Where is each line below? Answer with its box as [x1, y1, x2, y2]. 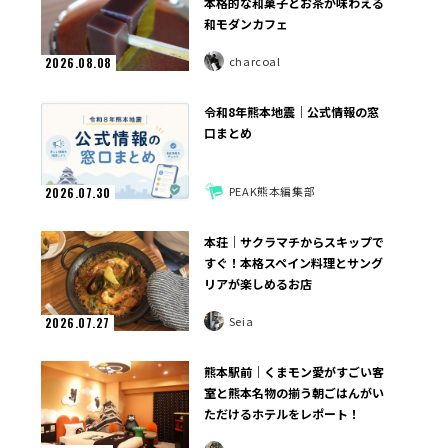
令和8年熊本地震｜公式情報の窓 [204, 103, 380, 121]
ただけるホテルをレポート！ [204, 405, 361, 423]
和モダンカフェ [204, 15, 289, 33]
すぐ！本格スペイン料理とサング [204, 254, 384, 272]
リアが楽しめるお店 [204, 275, 313, 293]
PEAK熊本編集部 [228, 182, 316, 199]
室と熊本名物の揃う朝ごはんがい [204, 384, 385, 402]
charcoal [228, 52, 281, 69]
